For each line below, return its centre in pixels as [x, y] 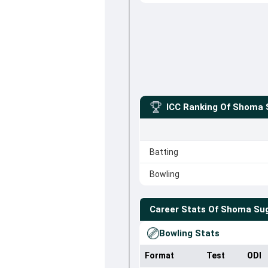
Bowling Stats [189, 233]
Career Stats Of [184, 209]
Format [159, 255]
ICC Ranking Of [198, 107]
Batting [164, 152]
